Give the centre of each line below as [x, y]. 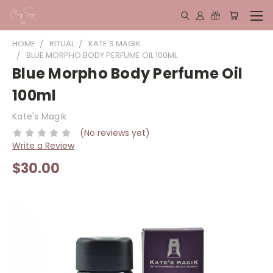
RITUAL [62, 44]
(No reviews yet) [115, 133]
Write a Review [43, 145]
